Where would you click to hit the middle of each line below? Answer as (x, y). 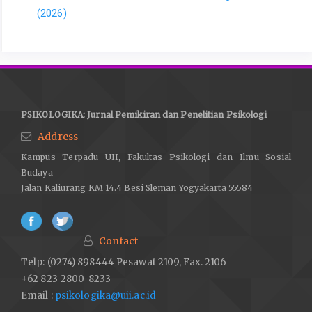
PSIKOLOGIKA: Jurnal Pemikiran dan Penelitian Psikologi (144, 115)
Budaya (37, 173)
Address (58, 136)
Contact (118, 241)
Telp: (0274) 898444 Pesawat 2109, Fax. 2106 (124, 263)
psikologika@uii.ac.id (105, 296)
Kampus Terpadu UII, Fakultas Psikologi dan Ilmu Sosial (156, 157)
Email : (37, 296)
